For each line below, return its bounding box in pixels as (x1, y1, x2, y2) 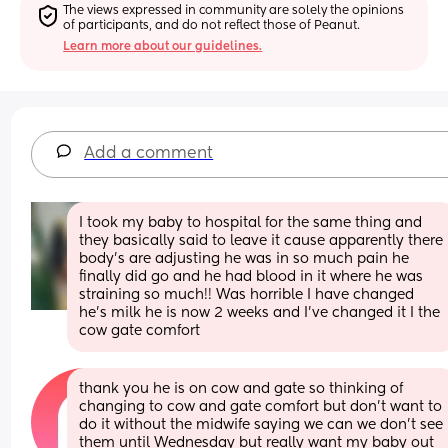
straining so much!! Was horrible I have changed (79, 287, 415, 302)
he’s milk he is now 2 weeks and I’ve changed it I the (79, 305, 441, 320)
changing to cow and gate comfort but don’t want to (79, 399, 443, 414)
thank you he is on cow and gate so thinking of (79, 381, 404, 396)
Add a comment (84, 145, 214, 162)
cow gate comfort (79, 323, 201, 338)
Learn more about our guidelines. (63, 40, 263, 53)
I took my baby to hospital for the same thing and (79, 215, 423, 230)
